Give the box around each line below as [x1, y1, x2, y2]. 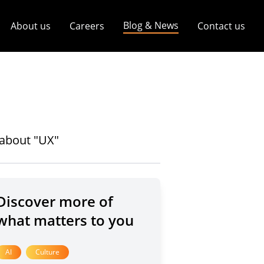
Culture [35, 247, 60, 257]
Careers [70, 19, 104, 32]
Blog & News [123, 19, 179, 32]
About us [11, 19, 51, 32]
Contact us [197, 19, 245, 32]
